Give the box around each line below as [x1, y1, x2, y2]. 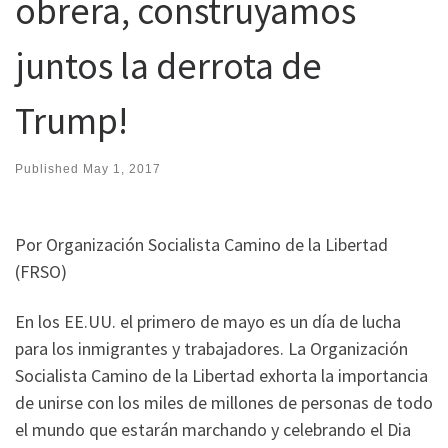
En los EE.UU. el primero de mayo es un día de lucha [15, 309, 401, 333]
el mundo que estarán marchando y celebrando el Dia [15, 417, 411, 441]
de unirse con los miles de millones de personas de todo [15, 390, 433, 414]
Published [15, 161, 83, 176]
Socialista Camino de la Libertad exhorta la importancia [15, 363, 428, 387]
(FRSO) [15, 260, 67, 284]
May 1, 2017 [83, 161, 161, 176]
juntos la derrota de [15, 42, 322, 90]
